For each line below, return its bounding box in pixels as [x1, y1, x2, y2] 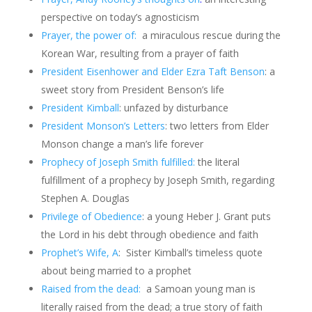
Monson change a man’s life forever [40, 137, 203, 150]
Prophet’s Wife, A [40, 246, 118, 259]
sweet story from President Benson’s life [40, 83, 224, 96]
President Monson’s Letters [40, 119, 165, 132]
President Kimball [40, 101, 119, 114]
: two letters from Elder [164, 119, 269, 132]
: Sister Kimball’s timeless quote [118, 246, 263, 259]
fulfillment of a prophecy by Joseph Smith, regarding [40, 173, 274, 187]
